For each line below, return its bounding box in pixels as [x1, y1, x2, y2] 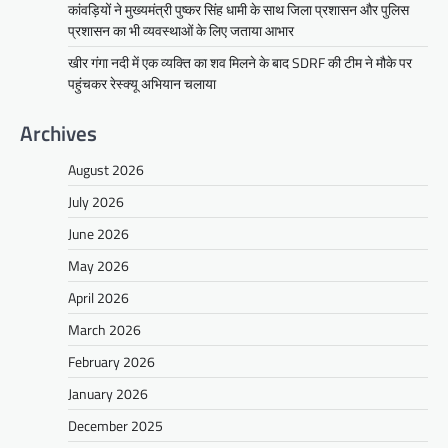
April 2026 [68, 287, 129, 309]
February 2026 [68, 351, 155, 373]
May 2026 [68, 255, 129, 277]
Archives [20, 117, 97, 150]
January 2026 [68, 383, 148, 405]
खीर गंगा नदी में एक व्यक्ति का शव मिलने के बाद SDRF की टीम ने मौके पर [68, 52, 412, 74]
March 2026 [68, 319, 141, 341]
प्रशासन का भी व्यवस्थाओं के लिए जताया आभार [68, 20, 294, 42]
